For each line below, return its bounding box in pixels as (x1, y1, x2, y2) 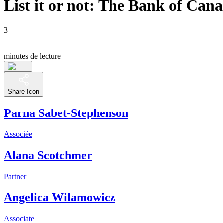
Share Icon (8, 87, 39, 95)
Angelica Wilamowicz (4, 191, 115, 204)
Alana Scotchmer (4, 148, 92, 162)
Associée (4, 129, 32, 138)
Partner (4, 172, 26, 181)
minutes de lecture (4, 51, 61, 60)
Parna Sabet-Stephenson (4, 106, 128, 119)
